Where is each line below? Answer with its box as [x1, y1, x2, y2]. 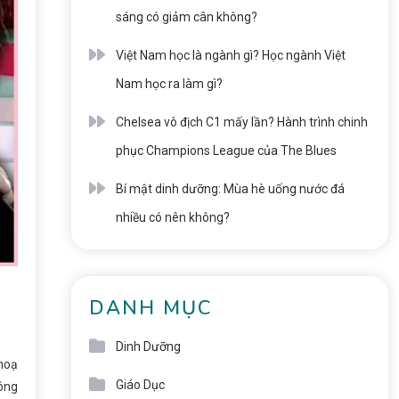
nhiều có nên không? [115, 210, 230, 224]
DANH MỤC [88, 295, 212, 322]
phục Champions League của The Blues [115, 143, 337, 158]
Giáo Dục [115, 378, 165, 392]
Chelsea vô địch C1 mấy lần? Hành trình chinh [115, 115, 368, 129]
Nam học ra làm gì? [115, 77, 223, 91]
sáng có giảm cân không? [115, 10, 257, 24]
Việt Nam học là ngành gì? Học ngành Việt [115, 48, 346, 62]
